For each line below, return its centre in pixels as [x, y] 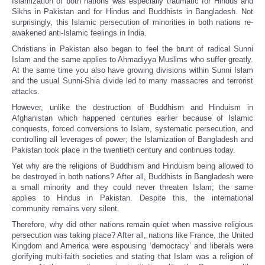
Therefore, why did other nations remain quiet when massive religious [132, 225]
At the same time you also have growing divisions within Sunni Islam [132, 70]
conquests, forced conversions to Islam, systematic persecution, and [132, 129]
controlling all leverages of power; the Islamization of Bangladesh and [132, 140]
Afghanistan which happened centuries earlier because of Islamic [132, 118]
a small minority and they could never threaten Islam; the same [132, 188]
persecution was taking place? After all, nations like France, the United [132, 235]
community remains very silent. [66, 209]
